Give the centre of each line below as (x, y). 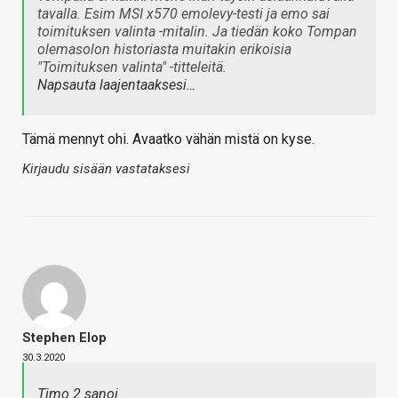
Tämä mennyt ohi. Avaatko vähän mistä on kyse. (168, 139)
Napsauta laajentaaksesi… (116, 84)
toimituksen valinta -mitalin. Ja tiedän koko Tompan (197, 31)
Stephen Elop (64, 337)
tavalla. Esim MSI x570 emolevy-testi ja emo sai (183, 13)
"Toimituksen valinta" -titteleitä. (132, 67)
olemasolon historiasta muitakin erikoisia (164, 49)
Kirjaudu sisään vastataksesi (106, 168)
